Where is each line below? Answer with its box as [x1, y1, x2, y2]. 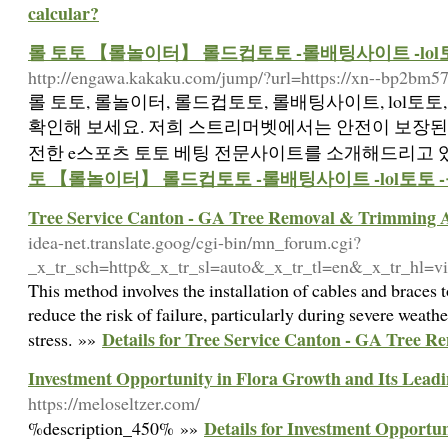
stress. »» [28, 327, 102, 351]
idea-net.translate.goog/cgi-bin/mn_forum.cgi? [28, 230, 361, 254]
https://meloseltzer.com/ [28, 391, 200, 415]
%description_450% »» [28, 416, 204, 440]
